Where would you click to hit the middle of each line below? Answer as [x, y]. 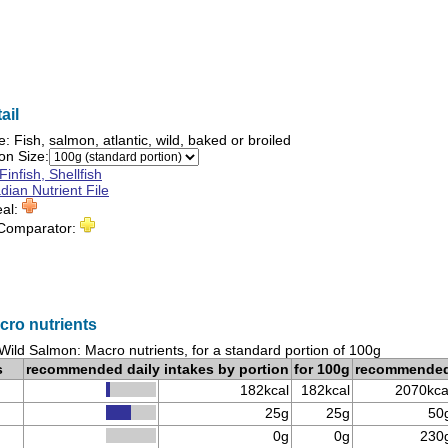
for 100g [322, 369]
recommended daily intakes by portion [157, 369]
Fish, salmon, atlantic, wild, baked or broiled [152, 140]
